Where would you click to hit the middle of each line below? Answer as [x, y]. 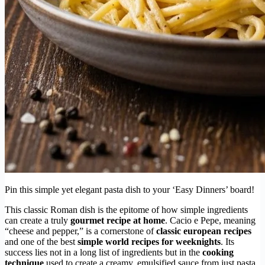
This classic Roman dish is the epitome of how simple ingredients [126, 209]
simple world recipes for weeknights [149, 241]
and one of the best [41, 241]
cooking [218, 252]
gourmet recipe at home [118, 220]
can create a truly [38, 220]
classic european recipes [204, 231]
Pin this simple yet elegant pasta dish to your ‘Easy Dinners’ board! [130, 189]
